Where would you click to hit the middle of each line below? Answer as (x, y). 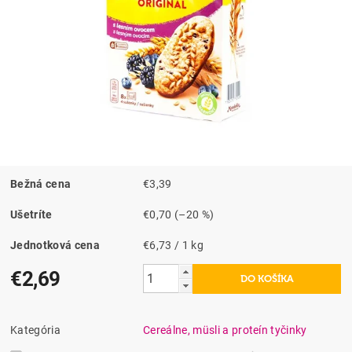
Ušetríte (31, 214)
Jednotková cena (55, 245)
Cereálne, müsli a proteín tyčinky (225, 330)
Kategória (35, 330)
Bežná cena (41, 183)
